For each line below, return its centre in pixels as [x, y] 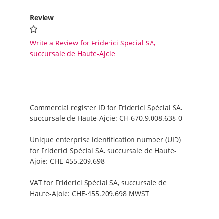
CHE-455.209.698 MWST [110, 194]
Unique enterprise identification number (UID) [105, 140]
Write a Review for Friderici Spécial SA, [93, 43]
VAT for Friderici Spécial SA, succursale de [98, 183]
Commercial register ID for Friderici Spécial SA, [106, 108]
